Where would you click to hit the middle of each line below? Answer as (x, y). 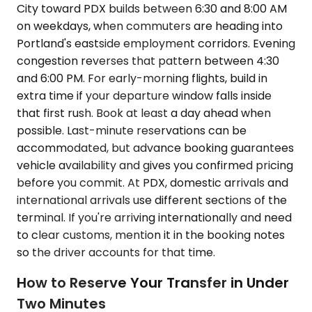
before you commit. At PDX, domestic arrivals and (153, 182)
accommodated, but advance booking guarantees (155, 148)
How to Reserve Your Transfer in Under (153, 283)
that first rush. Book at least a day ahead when (144, 113)
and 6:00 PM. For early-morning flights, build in (142, 78)
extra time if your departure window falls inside (144, 95)
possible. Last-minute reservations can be (132, 130)
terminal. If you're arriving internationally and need (154, 217)
